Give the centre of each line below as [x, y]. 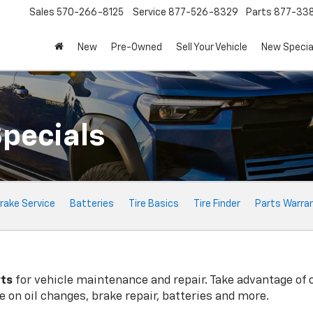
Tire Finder [217, 204]
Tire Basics [154, 204]
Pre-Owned [137, 48]
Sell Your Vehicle [212, 48]
